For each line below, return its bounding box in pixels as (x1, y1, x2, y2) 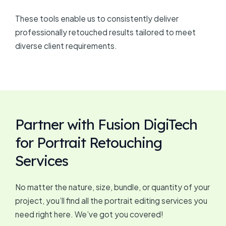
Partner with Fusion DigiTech (15, 116, 197, 134)
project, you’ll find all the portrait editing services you (15, 196, 207, 206)
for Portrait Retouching (15, 134, 162, 152)
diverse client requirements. (15, 41, 117, 51)
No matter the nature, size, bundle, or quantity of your (15, 182, 210, 192)
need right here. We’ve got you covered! (15, 209, 163, 219)
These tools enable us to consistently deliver (15, 14, 179, 24)
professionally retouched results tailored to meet (15, 27, 196, 37)
